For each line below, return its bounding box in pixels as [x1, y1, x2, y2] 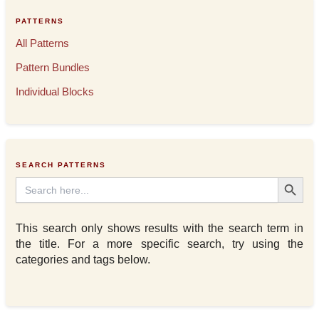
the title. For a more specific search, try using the [16, 237, 303, 250]
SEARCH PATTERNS [16, 160, 107, 169]
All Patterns [16, 38, 70, 50]
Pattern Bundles [16, 62, 90, 74]
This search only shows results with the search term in [16, 221, 303, 234]
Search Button [276, 170, 307, 182]
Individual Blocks [16, 86, 95, 98]
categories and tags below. [16, 253, 151, 266]
